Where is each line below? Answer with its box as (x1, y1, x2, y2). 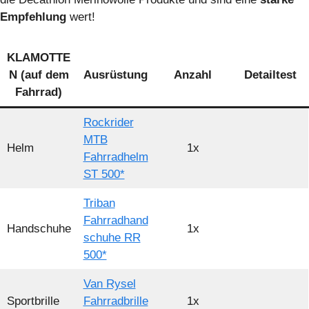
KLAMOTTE (7, 51, 70, 65)
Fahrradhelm (83, 150, 148, 164)
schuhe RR (83, 231, 141, 245)
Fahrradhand (83, 214, 148, 228)
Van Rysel (83, 277, 136, 291)
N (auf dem (8, 68, 69, 82)
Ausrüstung (83, 68, 148, 82)
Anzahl (174, 68, 212, 82)
